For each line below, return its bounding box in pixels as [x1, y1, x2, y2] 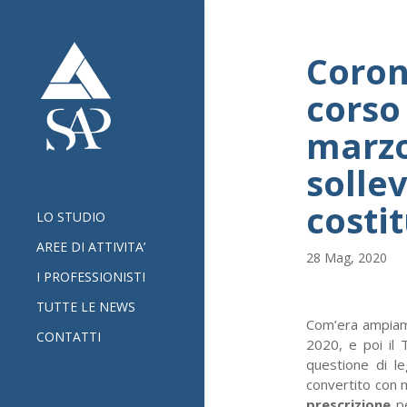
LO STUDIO [36, 208, 105, 225]
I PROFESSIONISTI [36, 268, 145, 285]
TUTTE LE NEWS [36, 298, 135, 315]
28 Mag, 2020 [305, 249, 387, 266]
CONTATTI [36, 328, 101, 345]
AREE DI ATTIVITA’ [36, 238, 145, 255]
